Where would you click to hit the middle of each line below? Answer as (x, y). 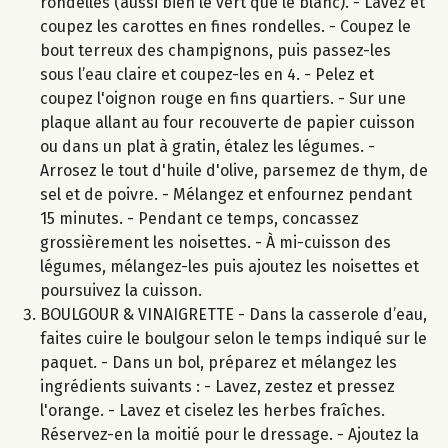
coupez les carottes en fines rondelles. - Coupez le (225, 26)
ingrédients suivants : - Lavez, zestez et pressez (217, 386)
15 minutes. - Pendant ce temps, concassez (199, 218)
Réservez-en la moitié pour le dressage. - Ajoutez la (229, 434)
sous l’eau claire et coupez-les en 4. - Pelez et (207, 74)
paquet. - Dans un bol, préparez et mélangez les (218, 362)
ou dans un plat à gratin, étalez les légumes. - (207, 146)
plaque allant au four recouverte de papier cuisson (227, 122)
